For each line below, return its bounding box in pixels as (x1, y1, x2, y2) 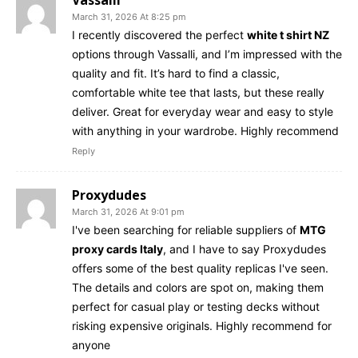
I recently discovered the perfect (72, 27, 247, 42)
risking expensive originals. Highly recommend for (72, 318, 332, 332)
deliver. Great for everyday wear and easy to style (72, 104, 333, 118)
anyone (72, 337, 110, 352)
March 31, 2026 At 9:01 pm (72, 205, 185, 217)
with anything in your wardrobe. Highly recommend (72, 123, 339, 137)
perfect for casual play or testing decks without (72, 299, 320, 313)
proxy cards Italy (72, 241, 163, 256)
